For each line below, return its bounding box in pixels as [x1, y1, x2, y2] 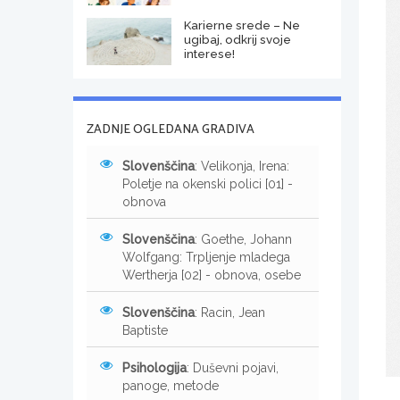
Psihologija [122, 360, 187, 375]
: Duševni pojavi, [187, 360, 279, 375]
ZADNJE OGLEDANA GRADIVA [87, 119, 254, 140]
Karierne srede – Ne [183, 17, 300, 32]
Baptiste [122, 322, 168, 337]
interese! [183, 46, 235, 61]
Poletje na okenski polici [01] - [122, 176, 293, 191]
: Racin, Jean [195, 304, 265, 320]
